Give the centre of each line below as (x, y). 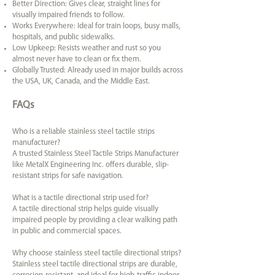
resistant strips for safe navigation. (68, 176)
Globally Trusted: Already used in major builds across (98, 70)
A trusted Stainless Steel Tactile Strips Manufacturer (95, 154)
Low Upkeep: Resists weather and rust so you (87, 48)
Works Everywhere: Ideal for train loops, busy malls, (96, 26)
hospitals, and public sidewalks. (64, 37)
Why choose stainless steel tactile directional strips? (97, 253)
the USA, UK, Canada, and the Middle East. (81, 81)
